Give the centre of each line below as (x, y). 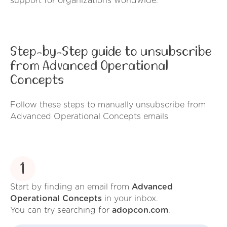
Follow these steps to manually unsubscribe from (108, 105)
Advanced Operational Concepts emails (89, 116)
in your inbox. (130, 199)
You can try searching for (61, 211)
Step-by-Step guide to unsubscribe (111, 52)
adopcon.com (140, 211)
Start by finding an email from (71, 187)
